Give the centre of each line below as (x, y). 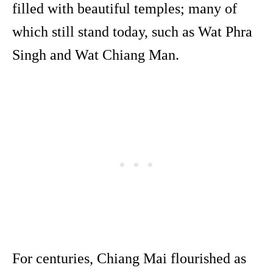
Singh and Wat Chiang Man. (96, 55)
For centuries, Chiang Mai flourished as (129, 259)
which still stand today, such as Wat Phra (132, 32)
